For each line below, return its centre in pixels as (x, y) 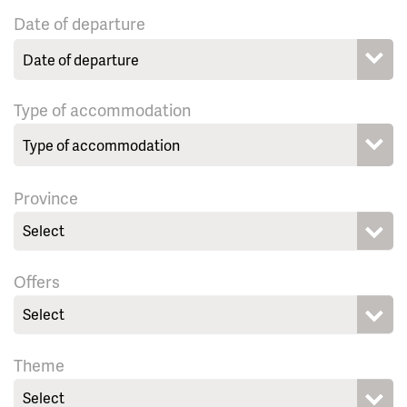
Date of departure (79, 24)
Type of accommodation (102, 110)
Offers (37, 282)
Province (46, 198)
